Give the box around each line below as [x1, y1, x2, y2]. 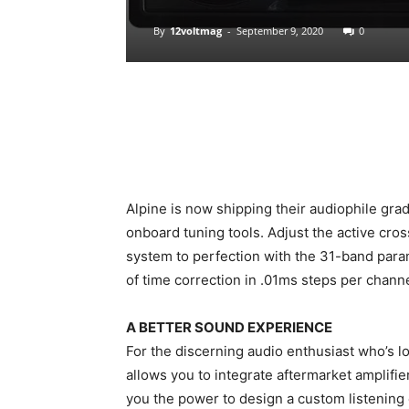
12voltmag [170, 24, 222, 38]
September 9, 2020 [236, 24, 323, 38]
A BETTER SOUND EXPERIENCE [126, 319, 332, 337]
